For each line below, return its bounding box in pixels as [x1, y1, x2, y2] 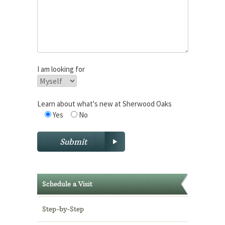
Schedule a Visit [42, 179, 92, 188]
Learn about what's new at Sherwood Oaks [37, 98, 172, 108]
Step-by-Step [42, 204, 84, 213]
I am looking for [37, 64, 85, 74]
